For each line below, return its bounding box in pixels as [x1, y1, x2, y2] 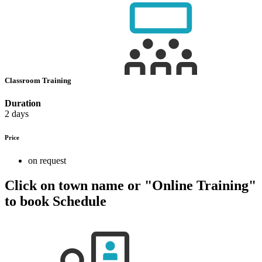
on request [28, 156, 66, 166]
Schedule [49, 193, 106, 209]
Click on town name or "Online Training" [5, 177, 256, 193]
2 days [5, 109, 29, 119]
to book [5, 193, 49, 209]
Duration [5, 98, 41, 109]
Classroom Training [5, 75, 73, 85]
